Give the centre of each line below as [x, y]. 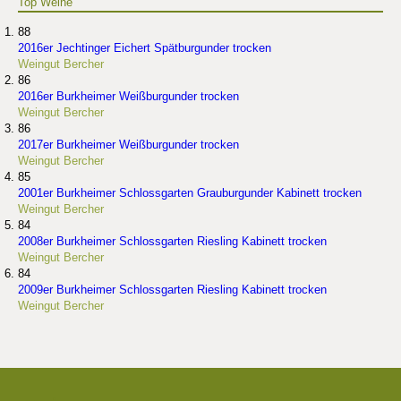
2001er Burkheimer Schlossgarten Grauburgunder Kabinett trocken [190, 193]
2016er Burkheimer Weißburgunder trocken [128, 96]
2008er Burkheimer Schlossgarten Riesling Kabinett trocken [172, 241]
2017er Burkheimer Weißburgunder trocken [128, 145]
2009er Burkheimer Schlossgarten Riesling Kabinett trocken [172, 290]
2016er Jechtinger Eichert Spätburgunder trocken [145, 48]
